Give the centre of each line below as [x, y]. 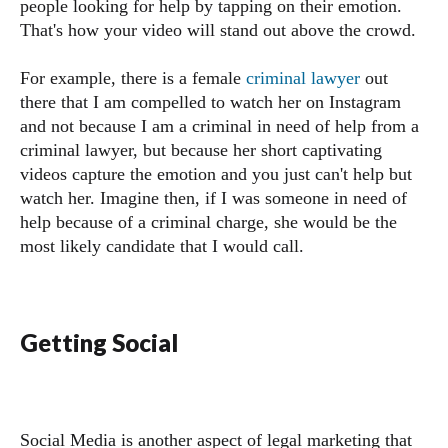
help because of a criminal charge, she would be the [208, 222]
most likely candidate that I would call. [162, 246]
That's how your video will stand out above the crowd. [220, 30]
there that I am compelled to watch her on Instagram [210, 102]
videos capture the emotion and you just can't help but [216, 174]
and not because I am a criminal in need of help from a [219, 126]
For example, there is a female [133, 78]
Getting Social [99, 342]
